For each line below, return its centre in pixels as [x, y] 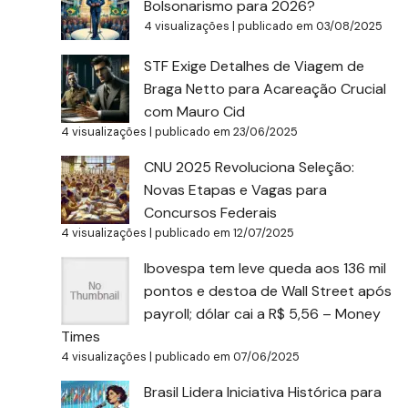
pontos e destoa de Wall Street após [268, 291]
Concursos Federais [211, 212]
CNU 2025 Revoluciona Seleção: [250, 167]
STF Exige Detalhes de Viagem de [255, 66]
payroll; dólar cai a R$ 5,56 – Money [263, 313]
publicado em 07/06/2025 [228, 356]
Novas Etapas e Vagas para [236, 189]
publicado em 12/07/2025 [225, 232]
